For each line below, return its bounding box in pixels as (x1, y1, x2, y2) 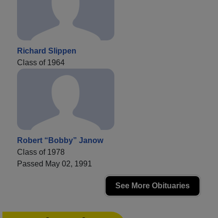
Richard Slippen (17, 46, 76, 55)
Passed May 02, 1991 (17, 159, 92, 168)
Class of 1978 (17, 147, 65, 156)
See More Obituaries (115, 181, 190, 190)
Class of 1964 (17, 58, 65, 67)
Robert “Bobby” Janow (17, 136, 103, 145)
